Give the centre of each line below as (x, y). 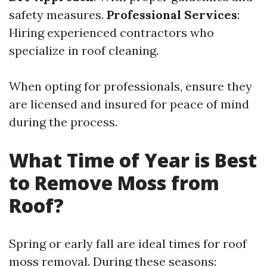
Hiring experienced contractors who (111, 32)
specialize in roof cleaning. (84, 50)
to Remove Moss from (114, 183)
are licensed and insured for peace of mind (129, 104)
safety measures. (58, 15)
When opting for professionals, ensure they (131, 86)
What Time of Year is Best (133, 160)
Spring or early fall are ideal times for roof (128, 243)
